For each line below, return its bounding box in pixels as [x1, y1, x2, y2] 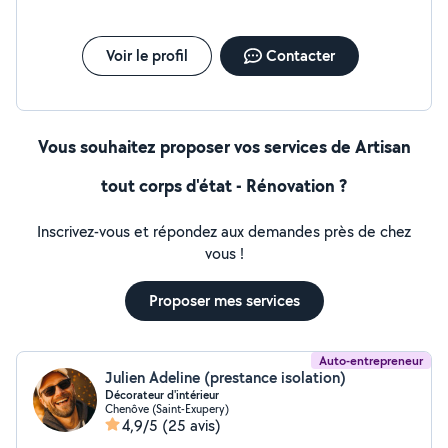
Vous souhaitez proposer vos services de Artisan [37, 134, 411, 159]
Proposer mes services [148, 290, 300, 311]
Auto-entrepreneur [319, 352, 423, 369]
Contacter [265, 45, 335, 66]
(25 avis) [162, 415, 221, 436]
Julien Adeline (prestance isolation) [105, 367, 346, 388]
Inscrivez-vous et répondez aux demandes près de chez [37, 221, 411, 242]
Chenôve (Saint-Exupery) [105, 401, 229, 416]
